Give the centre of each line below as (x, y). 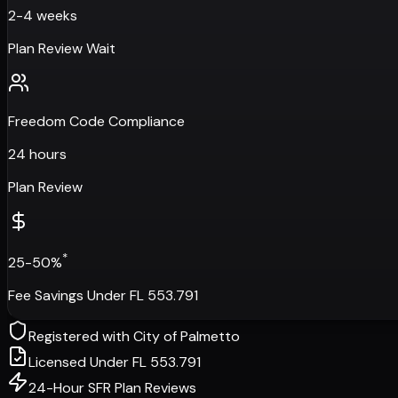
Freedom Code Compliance (96, 121)
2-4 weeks (43, 15)
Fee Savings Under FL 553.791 (103, 296)
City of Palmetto (187, 337)
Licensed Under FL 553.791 (115, 362)
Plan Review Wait (62, 48)
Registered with (81, 337)
